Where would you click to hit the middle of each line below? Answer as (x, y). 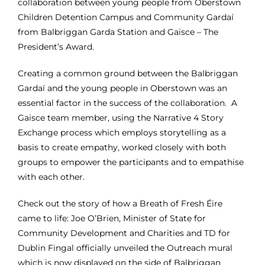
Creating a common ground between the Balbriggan (127, 74)
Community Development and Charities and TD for (124, 233)
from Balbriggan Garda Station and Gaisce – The (118, 32)
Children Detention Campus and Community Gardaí (125, 17)
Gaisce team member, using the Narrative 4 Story (120, 118)
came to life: (44, 219)
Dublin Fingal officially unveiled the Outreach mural (125, 248)
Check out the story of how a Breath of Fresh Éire (120, 204)
